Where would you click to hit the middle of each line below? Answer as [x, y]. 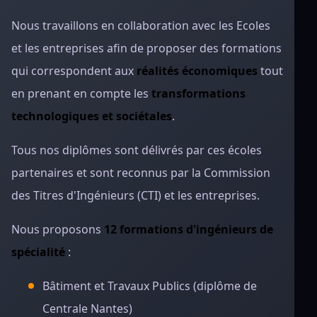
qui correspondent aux [74, 71]
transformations [198, 93]
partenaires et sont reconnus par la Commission [141, 173]
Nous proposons [58, 229]
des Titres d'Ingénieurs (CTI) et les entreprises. [136, 195]
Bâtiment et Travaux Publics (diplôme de [150, 286]
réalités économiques [197, 71]
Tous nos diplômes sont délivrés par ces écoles [137, 150]
